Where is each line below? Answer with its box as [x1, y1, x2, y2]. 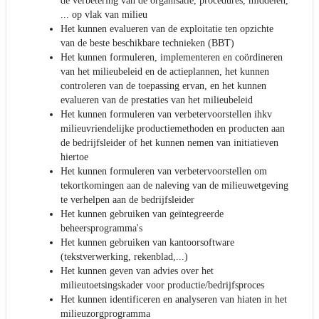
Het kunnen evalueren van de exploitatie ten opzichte [61, 23, 273, 34]
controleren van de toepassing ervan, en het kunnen [61, 80, 266, 91]
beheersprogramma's [61, 222, 142, 234]
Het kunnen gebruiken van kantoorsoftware [61, 236, 234, 248]
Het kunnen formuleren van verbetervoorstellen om [61, 165, 267, 177]
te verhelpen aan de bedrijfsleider [61, 194, 194, 205]
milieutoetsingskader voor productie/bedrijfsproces [61, 279, 264, 291]
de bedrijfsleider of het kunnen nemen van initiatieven [61, 137, 278, 148]
